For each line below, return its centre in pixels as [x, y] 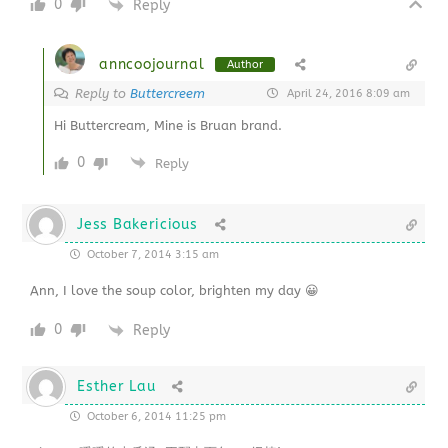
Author [244, 65]
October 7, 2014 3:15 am [152, 255]
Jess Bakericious [137, 225]
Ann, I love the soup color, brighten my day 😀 [175, 291]
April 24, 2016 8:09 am [346, 94]
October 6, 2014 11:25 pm [155, 417]
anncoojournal [152, 65]
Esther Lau [116, 387]
